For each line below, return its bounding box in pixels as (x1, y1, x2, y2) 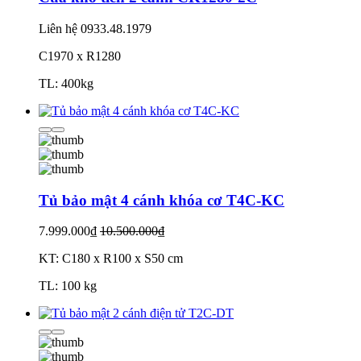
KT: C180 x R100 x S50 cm (39, 251, 183, 266)
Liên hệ (39, 22, 77, 35)
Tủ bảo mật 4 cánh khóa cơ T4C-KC (39, 191, 284, 209)
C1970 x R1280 (39, 49, 121, 63)
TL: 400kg (39, 77, 93, 90)
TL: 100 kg (39, 279, 97, 293)
